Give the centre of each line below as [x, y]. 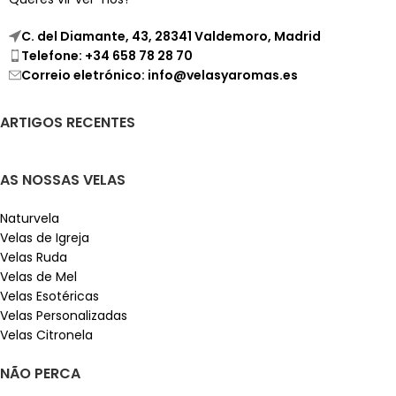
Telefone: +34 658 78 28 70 [107, 56]
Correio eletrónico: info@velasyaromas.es [160, 76]
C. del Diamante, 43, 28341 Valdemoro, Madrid [171, 37]
